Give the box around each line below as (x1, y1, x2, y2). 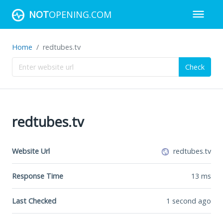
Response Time (12, 171, 63, 181)
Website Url (12, 146, 50, 156)
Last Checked (12, 196, 56, 206)
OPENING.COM (49, 8, 111, 20)
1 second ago (166, 196, 211, 206)
